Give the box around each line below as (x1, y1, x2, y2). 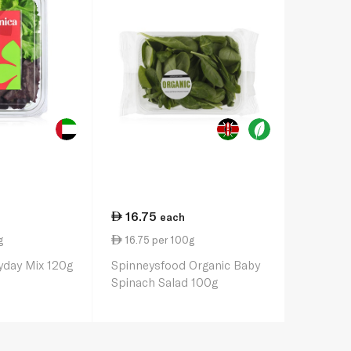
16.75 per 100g (122, 233, 194, 247)
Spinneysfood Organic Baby (111, 258, 260, 272)
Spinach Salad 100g (111, 275, 218, 289)
